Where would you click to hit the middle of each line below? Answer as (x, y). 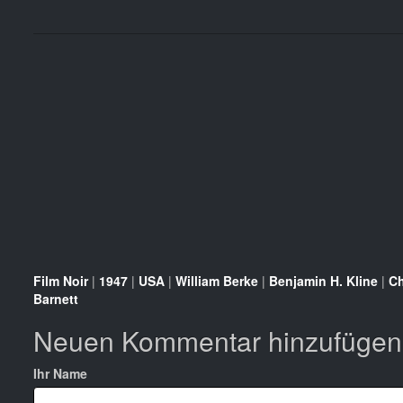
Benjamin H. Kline (323, 280)
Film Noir (61, 280)
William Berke (217, 280)
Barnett (56, 298)
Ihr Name (60, 373)
